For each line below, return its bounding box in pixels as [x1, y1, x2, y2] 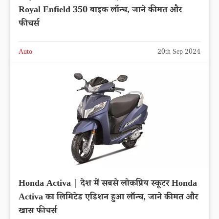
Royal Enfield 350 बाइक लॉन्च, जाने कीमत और [19, 3, 182, 18]
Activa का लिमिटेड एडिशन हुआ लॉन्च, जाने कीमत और [19, 191, 198, 205]
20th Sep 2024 [157, 47, 200, 58]
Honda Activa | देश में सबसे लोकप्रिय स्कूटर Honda [19, 177, 197, 191]
